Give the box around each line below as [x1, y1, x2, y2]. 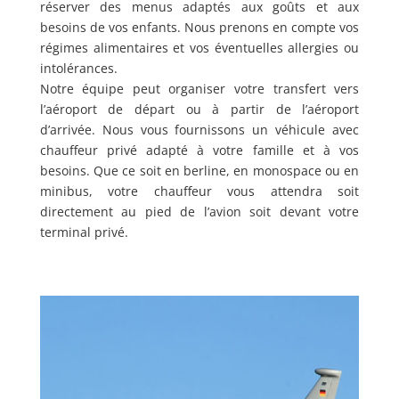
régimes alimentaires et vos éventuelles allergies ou [39, 39, 360, 57]
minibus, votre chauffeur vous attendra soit [39, 183, 360, 200]
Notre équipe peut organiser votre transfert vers [39, 80, 360, 98]
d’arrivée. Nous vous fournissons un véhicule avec [39, 121, 360, 139]
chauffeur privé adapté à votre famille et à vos [39, 142, 360, 159]
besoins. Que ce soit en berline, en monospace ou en [39, 162, 360, 180]
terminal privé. [39, 224, 128, 241]
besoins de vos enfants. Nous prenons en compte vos [39, 19, 360, 37]
